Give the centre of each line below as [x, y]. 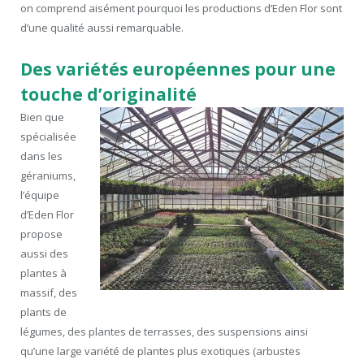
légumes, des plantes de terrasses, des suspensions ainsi [164, 332]
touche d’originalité [108, 95]
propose [41, 234]
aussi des [44, 254]
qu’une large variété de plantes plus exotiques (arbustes [160, 351]
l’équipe [40, 195]
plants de [43, 312]
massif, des [49, 293]
